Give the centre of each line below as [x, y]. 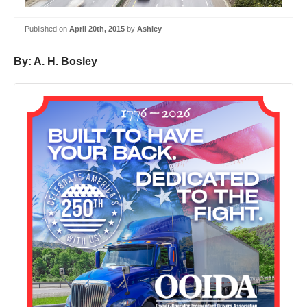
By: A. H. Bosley [56, 62]
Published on [47, 28]
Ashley [149, 28]
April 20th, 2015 [97, 28]
